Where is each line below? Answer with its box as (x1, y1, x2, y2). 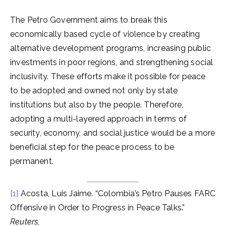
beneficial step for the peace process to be (10, 142, 175, 152)
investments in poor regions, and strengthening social (10, 58, 213, 67)
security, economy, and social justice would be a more (10, 128, 215, 138)
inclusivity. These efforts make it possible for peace (10, 72, 206, 81)
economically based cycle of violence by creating (10, 29, 200, 39)
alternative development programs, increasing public (10, 43, 211, 53)
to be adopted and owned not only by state (10, 86, 178, 95)
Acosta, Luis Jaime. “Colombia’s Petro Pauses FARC (18, 189, 216, 198)
